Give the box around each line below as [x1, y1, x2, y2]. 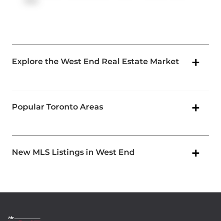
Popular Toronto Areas [12, 102, 103, 112]
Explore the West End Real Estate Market [12, 57, 179, 67]
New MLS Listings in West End [12, 147, 135, 157]
